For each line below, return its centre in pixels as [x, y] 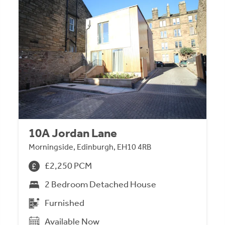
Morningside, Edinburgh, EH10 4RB [90, 147]
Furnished [65, 203]
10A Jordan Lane [73, 133]
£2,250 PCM [69, 166]
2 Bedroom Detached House [101, 185]
